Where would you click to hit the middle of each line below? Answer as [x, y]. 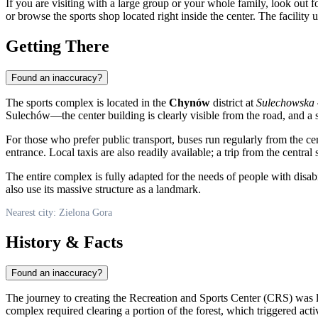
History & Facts [64, 242]
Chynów [190, 102]
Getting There [57, 46]
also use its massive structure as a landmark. [103, 189]
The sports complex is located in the [87, 102]
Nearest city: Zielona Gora [59, 212]
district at [233, 102]
